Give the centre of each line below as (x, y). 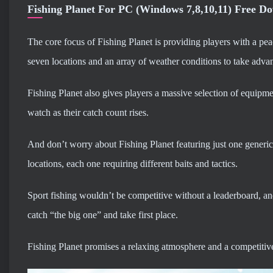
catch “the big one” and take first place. (103, 215)
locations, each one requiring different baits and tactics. (133, 164)
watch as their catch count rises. (88, 112)
